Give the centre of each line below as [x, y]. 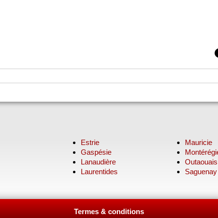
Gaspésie [96, 152]
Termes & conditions [109, 212]
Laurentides [100, 172]
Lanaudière [99, 162]
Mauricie [198, 143]
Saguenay [201, 172]
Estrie [90, 143]
